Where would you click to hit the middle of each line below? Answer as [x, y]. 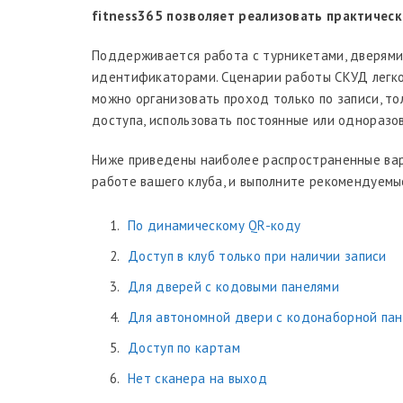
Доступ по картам [184, 348]
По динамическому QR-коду [215, 225]
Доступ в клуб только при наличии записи [257, 256]
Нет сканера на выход [197, 378]
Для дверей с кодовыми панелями [234, 287]
